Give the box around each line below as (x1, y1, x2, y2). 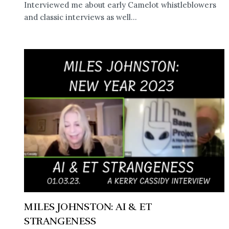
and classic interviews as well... (24, 12, 137, 22)
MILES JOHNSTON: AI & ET (24, 200, 152, 213)
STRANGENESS (24, 214, 96, 227)
